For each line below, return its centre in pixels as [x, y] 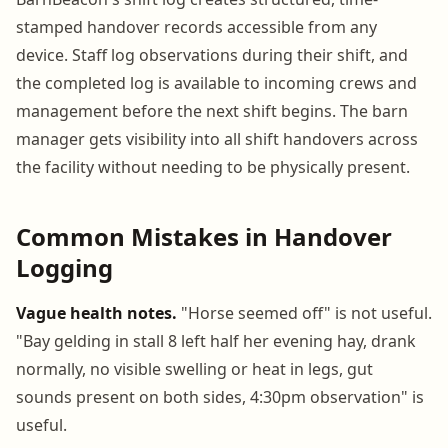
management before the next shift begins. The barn [212, 110]
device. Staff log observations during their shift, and [212, 54]
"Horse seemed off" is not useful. [304, 312]
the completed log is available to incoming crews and [216, 82]
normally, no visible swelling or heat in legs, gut [194, 368]
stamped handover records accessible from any [196, 26]
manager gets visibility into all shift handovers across [217, 138]
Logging [64, 267]
